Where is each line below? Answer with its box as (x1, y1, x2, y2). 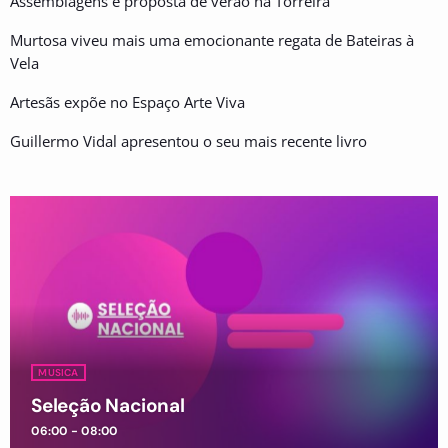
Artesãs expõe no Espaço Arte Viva (10, 91, 245, 112)
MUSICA (38, 365, 79, 379)
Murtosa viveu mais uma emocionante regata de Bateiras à (10, 29, 414, 50)
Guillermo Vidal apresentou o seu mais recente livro (10, 130, 367, 151)
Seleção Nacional (31, 392, 185, 418)
